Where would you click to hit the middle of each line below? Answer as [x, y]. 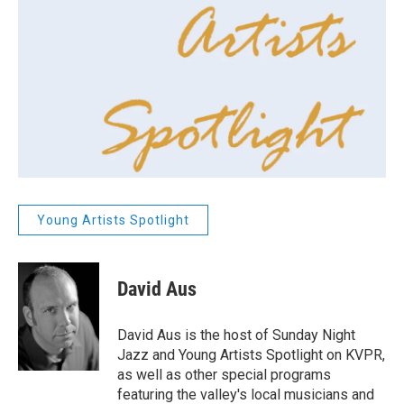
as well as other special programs [224, 375]
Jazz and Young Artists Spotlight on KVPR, [251, 355]
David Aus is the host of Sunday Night [236, 335]
